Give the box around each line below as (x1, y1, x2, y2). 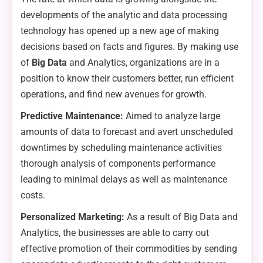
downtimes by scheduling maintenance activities (21, 142, 222, 154)
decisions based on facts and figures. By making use (21, 41, 238, 53)
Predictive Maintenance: (21, 110, 126, 122)
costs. (21, 190, 45, 201)
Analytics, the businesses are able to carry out (21, 227, 209, 239)
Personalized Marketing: (21, 211, 124, 223)
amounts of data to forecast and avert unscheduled (21, 126, 233, 138)
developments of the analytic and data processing (21, 9, 227, 21)
